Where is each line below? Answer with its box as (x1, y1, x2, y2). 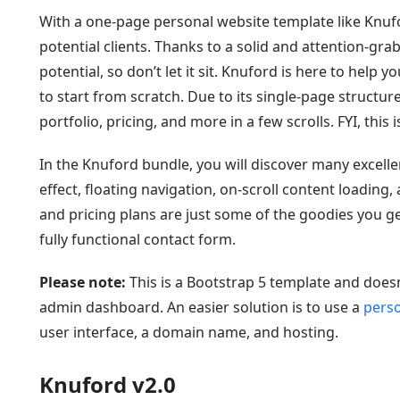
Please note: (39, 272, 129, 292)
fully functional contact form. (39, 229, 236, 249)
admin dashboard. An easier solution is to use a (39, 297, 363, 317)
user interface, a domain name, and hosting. (39, 322, 338, 342)
